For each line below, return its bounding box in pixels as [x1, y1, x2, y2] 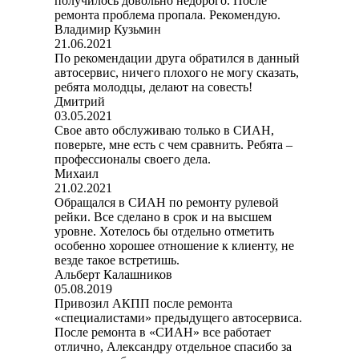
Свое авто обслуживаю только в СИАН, [54, 123, 274, 138]
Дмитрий [54, 95, 105, 109]
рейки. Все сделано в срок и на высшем [54, 210, 272, 224]
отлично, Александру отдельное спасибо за [54, 340, 292, 354]
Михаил [54, 167, 99, 181]
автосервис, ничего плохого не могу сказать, [54, 66, 299, 80]
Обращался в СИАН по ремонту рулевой [54, 196, 279, 210]
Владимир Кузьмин [54, 22, 161, 37]
